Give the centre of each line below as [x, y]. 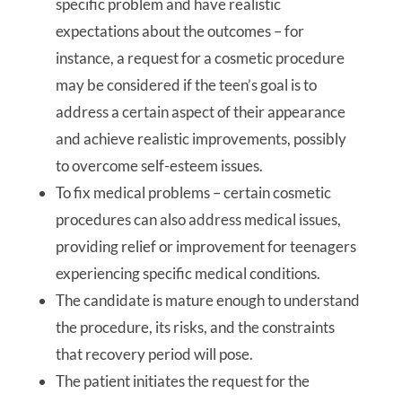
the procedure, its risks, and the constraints [195, 327]
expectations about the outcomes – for [179, 31]
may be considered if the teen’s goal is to [186, 85]
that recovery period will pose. [154, 354]
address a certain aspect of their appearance [200, 112]
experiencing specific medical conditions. [188, 273]
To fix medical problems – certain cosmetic [193, 192]
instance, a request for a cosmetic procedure [200, 58]
